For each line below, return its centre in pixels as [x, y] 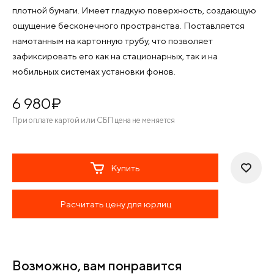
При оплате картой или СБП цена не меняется [94, 120]
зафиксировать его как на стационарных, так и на [115, 56]
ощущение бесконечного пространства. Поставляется [128, 25]
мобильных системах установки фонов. [94, 71]
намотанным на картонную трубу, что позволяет [113, 41]
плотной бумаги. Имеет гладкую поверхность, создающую [134, 10]
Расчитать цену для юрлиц [115, 204]
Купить [125, 168]
